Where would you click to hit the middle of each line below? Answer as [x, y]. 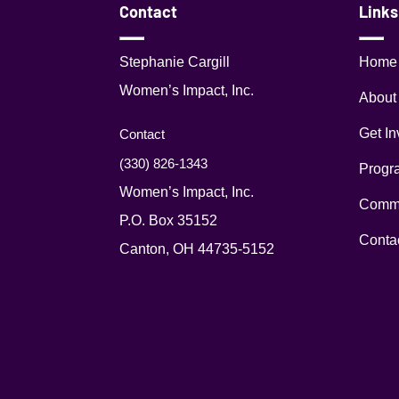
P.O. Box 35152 [169, 220]
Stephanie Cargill [175, 61]
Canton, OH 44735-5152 [197, 248]
